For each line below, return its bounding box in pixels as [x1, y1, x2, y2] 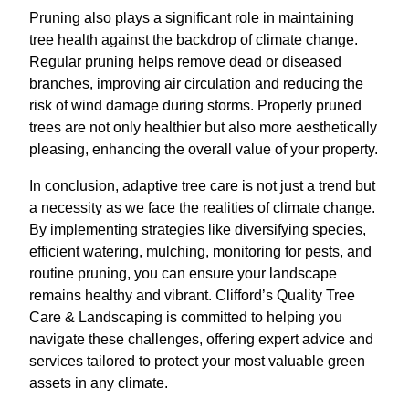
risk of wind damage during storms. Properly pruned [29, 98, 362, 113]
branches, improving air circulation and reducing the [29, 76, 363, 91]
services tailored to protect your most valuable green [29, 353, 365, 369]
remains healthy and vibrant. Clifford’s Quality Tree [29, 288, 355, 303]
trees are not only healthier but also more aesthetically [29, 120, 377, 135]
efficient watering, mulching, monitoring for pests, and [29, 244, 372, 259]
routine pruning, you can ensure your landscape [29, 266, 337, 281]
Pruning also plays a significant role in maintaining [29, 10, 354, 26]
